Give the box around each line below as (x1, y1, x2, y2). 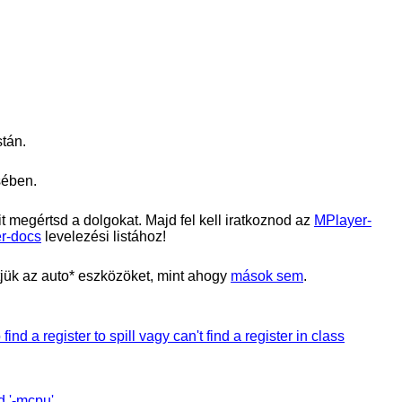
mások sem (231, 267, 303, 284)
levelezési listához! (41, 228, 166, 244)
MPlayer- (314, 212, 371, 228)
